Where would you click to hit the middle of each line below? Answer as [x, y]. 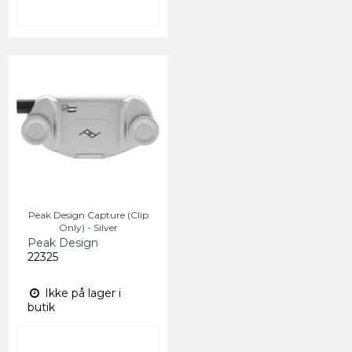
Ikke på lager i [81, 293]
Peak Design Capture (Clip [88, 214]
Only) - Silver [88, 227]
